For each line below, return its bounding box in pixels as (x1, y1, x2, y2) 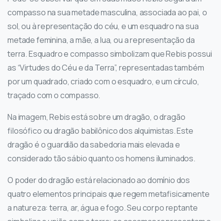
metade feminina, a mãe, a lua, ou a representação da (7, 35, 195, 46)
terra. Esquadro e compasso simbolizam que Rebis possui (7, 48, 212, 60)
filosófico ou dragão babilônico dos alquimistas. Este (7, 125, 193, 137)
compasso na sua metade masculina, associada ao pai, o (7, 7, 207, 18)
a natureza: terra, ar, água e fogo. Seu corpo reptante (7, 202, 198, 214)
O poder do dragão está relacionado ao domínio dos (7, 175, 190, 186)
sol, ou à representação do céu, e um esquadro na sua (7, 21, 199, 32)
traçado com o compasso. (7, 90, 101, 101)
